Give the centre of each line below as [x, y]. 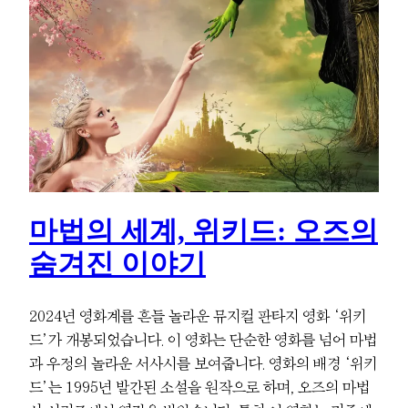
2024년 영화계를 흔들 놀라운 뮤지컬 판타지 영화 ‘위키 [198, 316]
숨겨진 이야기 [117, 265]
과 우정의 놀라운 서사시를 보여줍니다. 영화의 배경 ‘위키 [203, 363]
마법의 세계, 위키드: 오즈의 [204, 232]
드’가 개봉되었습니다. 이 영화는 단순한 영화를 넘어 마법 [203, 339]
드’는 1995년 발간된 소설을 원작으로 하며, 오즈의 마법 [199, 387]
